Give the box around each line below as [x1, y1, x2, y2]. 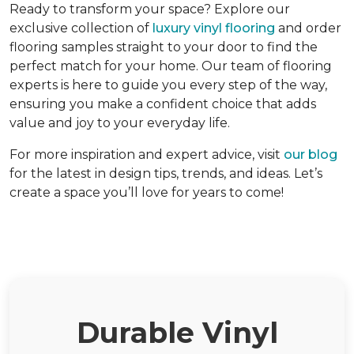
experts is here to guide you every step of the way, [9, 77, 327, 92]
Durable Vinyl [76, 314, 278, 350]
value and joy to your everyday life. [9, 115, 230, 130]
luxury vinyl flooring [153, 20, 275, 36]
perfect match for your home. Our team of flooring [9, 58, 332, 73]
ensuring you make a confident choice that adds [9, 96, 316, 111]
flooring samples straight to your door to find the [9, 39, 318, 55]
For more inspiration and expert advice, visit [9, 146, 284, 162]
